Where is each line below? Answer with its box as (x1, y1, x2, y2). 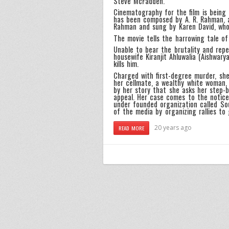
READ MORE (119, 124, 145, 132)
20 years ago (154, 123, 192, 132)
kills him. (113, 58, 139, 70)
